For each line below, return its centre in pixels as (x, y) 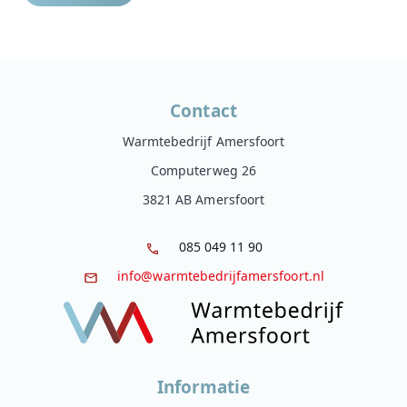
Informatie (203, 387)
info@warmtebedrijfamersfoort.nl (221, 275)
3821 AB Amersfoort (203, 199)
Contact (203, 110)
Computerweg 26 (203, 170)
